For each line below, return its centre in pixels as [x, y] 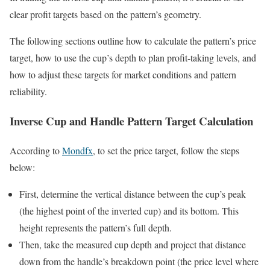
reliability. [28, 92]
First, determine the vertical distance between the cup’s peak [133, 193]
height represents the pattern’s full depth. [96, 227]
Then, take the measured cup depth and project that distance [133, 244]
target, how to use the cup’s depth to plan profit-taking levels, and [133, 58]
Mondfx [77, 150]
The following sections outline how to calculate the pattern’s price [133, 41]
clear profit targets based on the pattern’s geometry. [105, 14]
